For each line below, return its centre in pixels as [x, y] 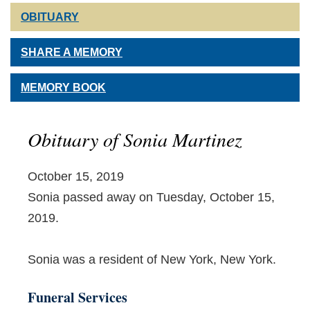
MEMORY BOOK [63, 88]
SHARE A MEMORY [72, 53]
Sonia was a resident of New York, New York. [152, 260]
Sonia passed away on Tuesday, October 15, [151, 198]
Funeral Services [77, 298]
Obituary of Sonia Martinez [135, 139]
